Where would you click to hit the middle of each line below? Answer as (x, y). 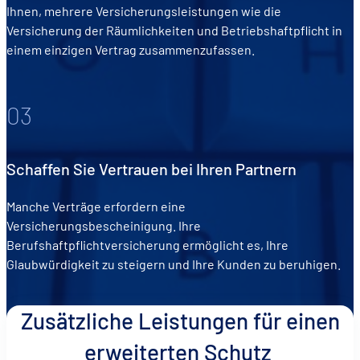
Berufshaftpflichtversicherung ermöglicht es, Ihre (147, 244)
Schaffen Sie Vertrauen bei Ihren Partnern (151, 168)
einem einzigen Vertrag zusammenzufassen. (132, 50)
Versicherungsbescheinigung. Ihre (104, 225)
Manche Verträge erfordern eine (96, 206)
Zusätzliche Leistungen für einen (180, 321)
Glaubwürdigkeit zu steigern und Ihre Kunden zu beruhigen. (175, 264)
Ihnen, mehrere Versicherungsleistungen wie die (144, 11)
